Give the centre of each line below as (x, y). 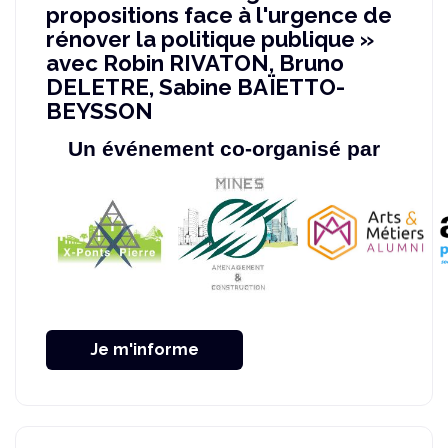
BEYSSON (99, 110)
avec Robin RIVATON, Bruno (195, 62)
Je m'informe (144, 350)
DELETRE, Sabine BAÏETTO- (195, 86)
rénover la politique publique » (210, 38)
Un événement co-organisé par (224, 148)
